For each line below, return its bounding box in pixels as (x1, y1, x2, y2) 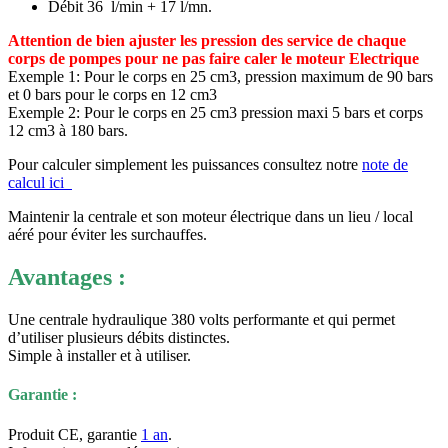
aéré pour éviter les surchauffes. (8, 226, 207, 244)
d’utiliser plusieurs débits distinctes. (8, 329, 230, 347)
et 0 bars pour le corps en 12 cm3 (8, 86, 217, 104)
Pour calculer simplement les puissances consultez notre (8, 156, 362, 174)
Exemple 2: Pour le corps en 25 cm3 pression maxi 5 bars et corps (8, 104, 423, 122)
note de (362, 156, 408, 174)
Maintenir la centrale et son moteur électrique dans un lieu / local (8, 208, 413, 226)
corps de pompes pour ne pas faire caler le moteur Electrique (8, 50, 419, 68)
